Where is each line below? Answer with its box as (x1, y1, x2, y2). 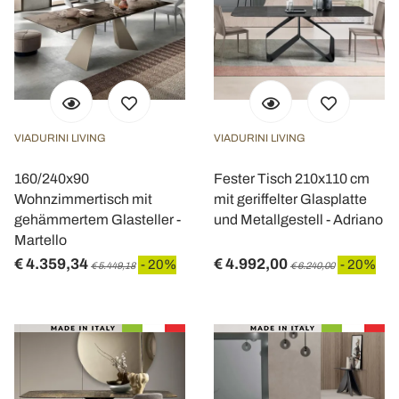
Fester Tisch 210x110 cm (214, 171, 370, 186)
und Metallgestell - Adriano (214, 212, 383, 227)
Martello (14, 232, 67, 248)
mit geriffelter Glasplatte (214, 191, 367, 207)
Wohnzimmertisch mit (14, 191, 152, 207)
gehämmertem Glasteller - (14, 212, 181, 227)
